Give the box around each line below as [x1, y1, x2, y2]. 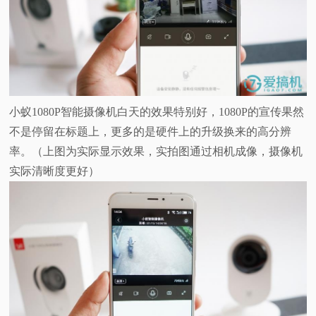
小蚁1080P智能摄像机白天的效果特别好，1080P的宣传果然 [9, 105, 305, 118]
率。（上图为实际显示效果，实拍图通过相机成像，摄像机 [9, 145, 303, 157]
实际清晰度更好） [9, 164, 100, 177]
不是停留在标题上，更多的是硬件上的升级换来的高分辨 [9, 125, 292, 138]
